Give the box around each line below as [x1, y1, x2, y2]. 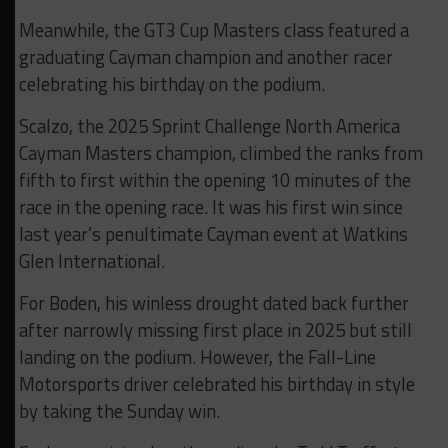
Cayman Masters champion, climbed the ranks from [18, 139, 423, 168]
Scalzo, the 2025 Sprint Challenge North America [18, 112, 400, 141]
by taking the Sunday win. [18, 397, 220, 426]
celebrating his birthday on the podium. [18, 70, 325, 99]
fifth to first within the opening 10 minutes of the [18, 166, 411, 195]
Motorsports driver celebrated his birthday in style [18, 370, 415, 399]
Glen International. [18, 247, 165, 276]
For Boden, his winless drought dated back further [18, 289, 409, 318]
